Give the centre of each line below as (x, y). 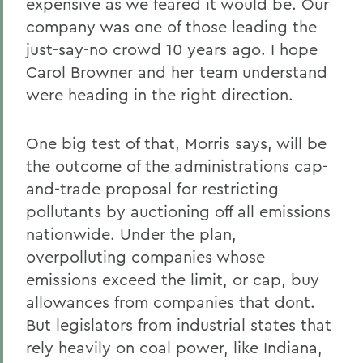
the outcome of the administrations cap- (177, 166)
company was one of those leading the (171, 26)
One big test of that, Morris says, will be (176, 143)
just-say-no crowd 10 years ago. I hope (172, 49)
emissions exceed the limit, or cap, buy (173, 279)
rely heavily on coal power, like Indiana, (174, 347)
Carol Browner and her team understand (177, 72)
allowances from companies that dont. (171, 302)
